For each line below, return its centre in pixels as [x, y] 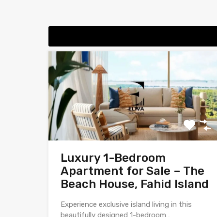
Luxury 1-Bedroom [113, 158]
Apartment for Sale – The [132, 171]
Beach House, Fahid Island [135, 184]
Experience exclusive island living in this [126, 205]
